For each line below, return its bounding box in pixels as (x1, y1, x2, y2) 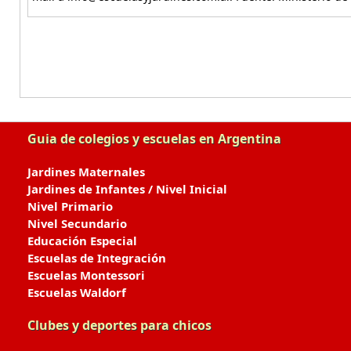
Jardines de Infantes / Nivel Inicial (27, 181, 227, 197)
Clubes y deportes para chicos (27, 317, 212, 334)
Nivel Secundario (27, 215, 127, 231)
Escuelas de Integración (27, 250, 166, 266)
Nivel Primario (27, 198, 113, 214)
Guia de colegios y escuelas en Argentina (27, 130, 281, 147)
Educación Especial (27, 233, 137, 248)
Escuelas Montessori (27, 267, 145, 283)
